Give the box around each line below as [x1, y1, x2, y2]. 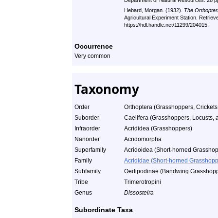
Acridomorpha [124, 136, 162, 143]
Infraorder [74, 125, 100, 132]
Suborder [74, 114, 99, 121]
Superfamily [74, 146, 106, 153]
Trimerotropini [124, 179, 161, 185]
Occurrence [74, 42, 113, 50]
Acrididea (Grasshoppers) [124, 125, 192, 132]
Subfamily [74, 168, 101, 175]
